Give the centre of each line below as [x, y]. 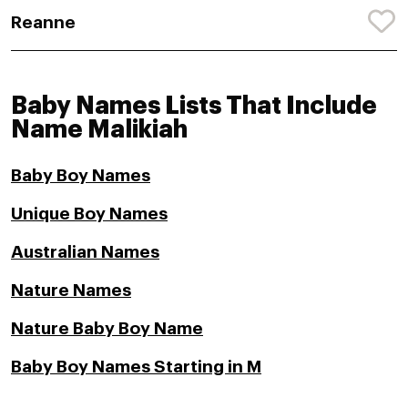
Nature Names [71, 290]
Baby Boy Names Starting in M [136, 366]
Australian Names [85, 251]
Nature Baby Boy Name [107, 328]
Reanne [43, 22]
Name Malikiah [99, 129]
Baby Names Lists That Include [194, 106]
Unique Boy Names [89, 213]
